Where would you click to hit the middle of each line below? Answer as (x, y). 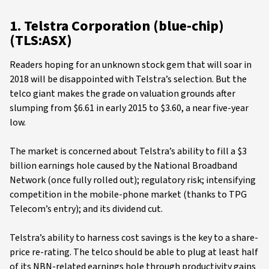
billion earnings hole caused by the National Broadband (123, 166)
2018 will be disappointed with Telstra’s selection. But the (128, 79)
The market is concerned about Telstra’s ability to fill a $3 (128, 151)
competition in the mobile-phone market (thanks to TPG (128, 195)
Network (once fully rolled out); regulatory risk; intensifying (133, 180)
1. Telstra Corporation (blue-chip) (117, 26)
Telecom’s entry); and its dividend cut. (86, 209)
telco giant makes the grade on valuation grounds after (122, 94)
